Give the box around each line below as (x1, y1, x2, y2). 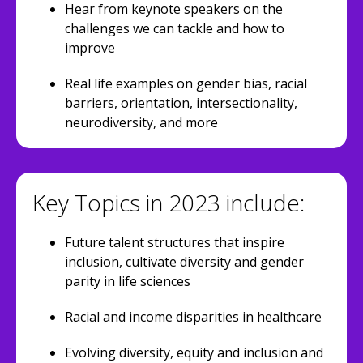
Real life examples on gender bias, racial (65, 75, 307, 92)
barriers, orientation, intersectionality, (65, 94, 297, 112)
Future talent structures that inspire (65, 233, 284, 251)
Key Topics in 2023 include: (32, 187, 305, 218)
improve (65, 39, 115, 57)
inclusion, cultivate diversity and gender (65, 253, 304, 271)
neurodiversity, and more (65, 113, 218, 131)
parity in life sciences (65, 272, 190, 290)
